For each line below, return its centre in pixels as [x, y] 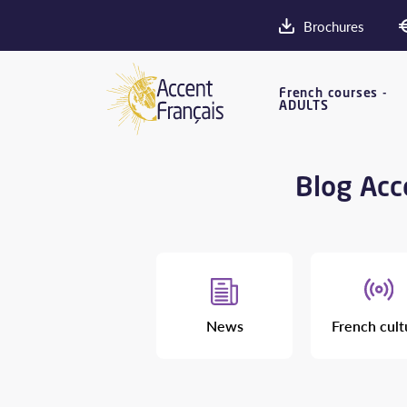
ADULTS [304, 104]
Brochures [334, 25]
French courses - [333, 92]
